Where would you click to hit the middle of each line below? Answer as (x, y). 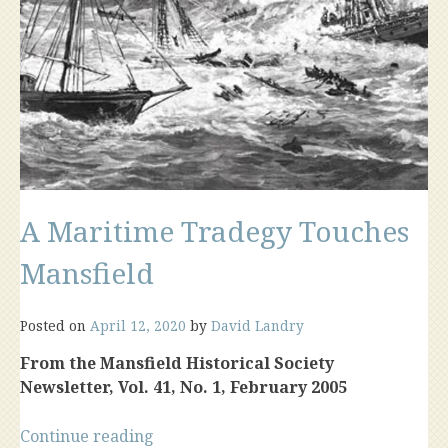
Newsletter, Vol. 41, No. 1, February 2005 (183, 387)
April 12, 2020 (138, 325)
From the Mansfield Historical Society (177, 363)
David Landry (257, 325)
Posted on (55, 325)
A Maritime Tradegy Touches (214, 231)
